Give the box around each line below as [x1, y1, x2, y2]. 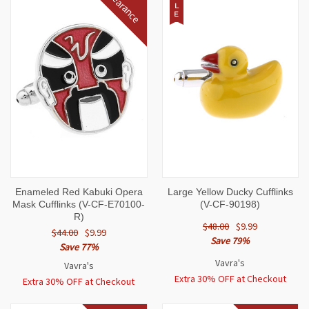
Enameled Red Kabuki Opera [14, 186, 143, 198]
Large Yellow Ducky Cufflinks [167, 186, 293, 198]
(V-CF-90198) [200, 199, 261, 210]
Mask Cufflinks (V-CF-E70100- [12, 199, 146, 210]
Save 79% [210, 235, 250, 248]
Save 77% [59, 241, 99, 254]
